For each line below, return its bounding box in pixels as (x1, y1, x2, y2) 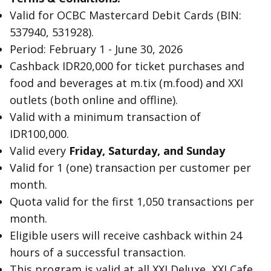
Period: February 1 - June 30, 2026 (10, 42, 183, 56)
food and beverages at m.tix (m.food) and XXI (10, 76, 243, 90)
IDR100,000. (10, 126, 69, 141)
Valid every (10, 143, 69, 158)
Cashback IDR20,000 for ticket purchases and (10, 59, 244, 73)
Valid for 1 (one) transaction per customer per (10, 160, 251, 175)
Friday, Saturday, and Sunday (69, 143, 225, 158)
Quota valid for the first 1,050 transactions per (10, 194, 254, 209)
